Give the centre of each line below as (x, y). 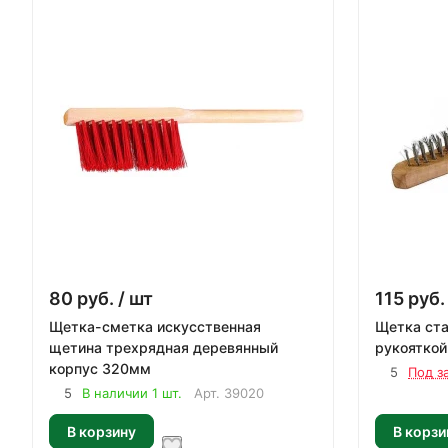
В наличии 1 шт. (132, 393)
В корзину (101, 431)
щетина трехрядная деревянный (163, 347)
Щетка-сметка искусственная (155, 326)
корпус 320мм (100, 368)
